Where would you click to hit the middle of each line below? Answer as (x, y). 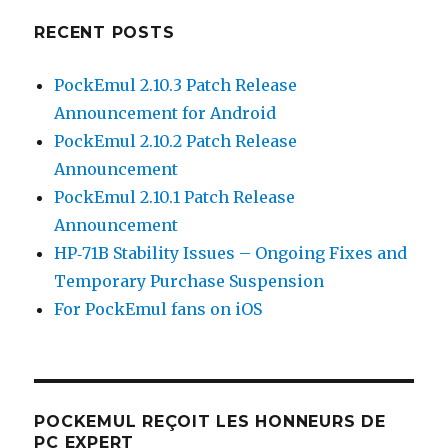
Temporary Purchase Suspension (189, 280)
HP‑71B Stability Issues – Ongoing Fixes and (231, 252)
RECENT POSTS (104, 32)
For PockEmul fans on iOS (158, 308)
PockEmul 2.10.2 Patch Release (176, 140)
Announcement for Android (165, 112)
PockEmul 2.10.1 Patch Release (175, 196)
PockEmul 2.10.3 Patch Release (176, 84)
